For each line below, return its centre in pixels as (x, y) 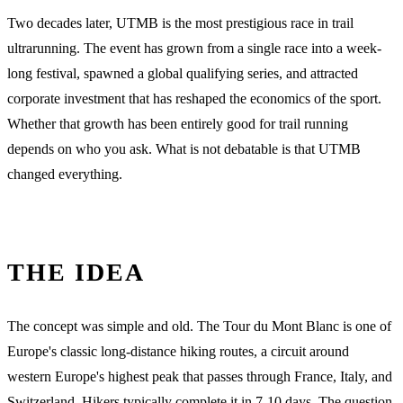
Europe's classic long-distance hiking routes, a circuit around (178, 351)
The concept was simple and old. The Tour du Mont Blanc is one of (199, 326)
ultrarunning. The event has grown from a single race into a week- (194, 48)
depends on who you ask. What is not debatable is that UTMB (184, 148)
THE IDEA (76, 272)
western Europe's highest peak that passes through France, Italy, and (200, 376)
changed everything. (65, 174)
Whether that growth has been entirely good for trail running (178, 123)
